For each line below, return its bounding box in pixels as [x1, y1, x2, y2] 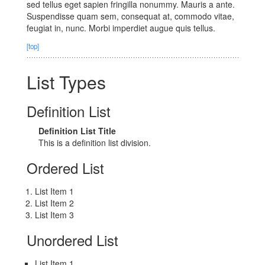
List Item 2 [35, 197, 74, 209]
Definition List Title [38, 125, 116, 137]
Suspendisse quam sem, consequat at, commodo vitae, [27, 10, 234, 22]
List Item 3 [35, 209, 74, 221]
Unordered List [27, 230, 118, 251]
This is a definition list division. [38, 137, 151, 149]
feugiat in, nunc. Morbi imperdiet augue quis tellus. [27, 22, 215, 34]
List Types [27, 69, 106, 95]
